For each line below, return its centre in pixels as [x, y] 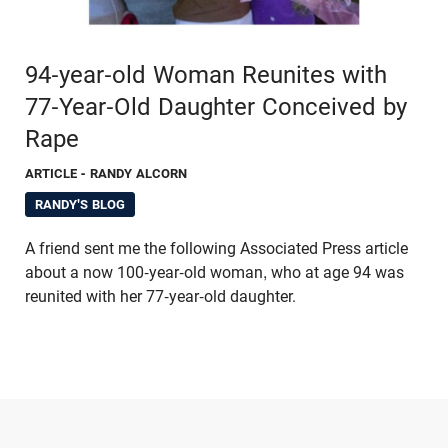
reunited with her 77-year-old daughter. [162, 297]
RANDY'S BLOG [80, 205]
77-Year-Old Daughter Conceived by [216, 107]
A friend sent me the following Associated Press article [216, 249]
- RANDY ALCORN [134, 174]
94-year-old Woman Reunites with [206, 75]
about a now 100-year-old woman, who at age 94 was [214, 273]
